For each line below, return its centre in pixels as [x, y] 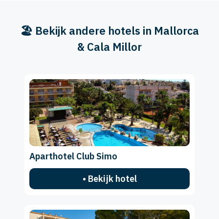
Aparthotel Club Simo [73, 156]
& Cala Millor [109, 47]
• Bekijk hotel [109, 179]
